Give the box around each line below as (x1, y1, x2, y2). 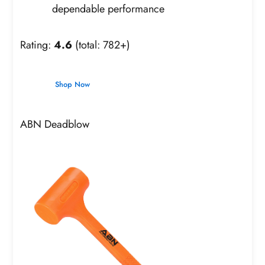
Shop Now (54, 79, 90, 91)
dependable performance (52, 1, 165, 17)
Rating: (20, 37, 54, 53)
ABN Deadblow (20, 116, 90, 132)
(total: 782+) (72, 37, 131, 53)
